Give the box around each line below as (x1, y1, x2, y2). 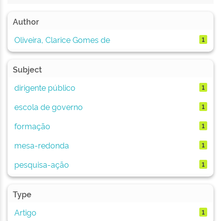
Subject (13, 64, 42, 74)
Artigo (14, 206, 37, 218)
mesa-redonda (14, 139, 69, 150)
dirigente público (14, 81, 75, 93)
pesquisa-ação (14, 158, 69, 170)
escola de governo (14, 101, 83, 112)
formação (14, 120, 50, 131)
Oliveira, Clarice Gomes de (14, 34, 110, 45)
